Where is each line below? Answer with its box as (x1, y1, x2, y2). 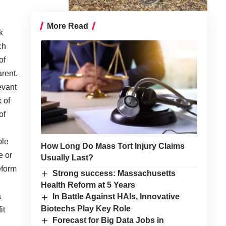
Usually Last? (40, 153, 93, 162)
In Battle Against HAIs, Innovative (52, 192, 180, 201)
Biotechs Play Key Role (40, 204, 131, 213)
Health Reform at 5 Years (40, 181, 135, 190)
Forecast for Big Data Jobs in (52, 215, 164, 224)
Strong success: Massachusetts (52, 169, 176, 178)
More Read (46, 22, 88, 31)
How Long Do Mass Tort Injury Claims (40, 142, 185, 151)
